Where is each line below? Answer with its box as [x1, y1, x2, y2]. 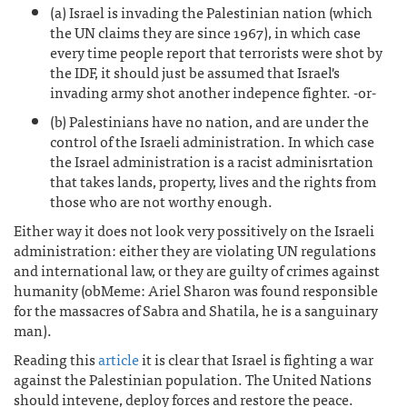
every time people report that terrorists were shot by [50, 40, 382, 64]
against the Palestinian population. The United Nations [14, 367, 372, 391]
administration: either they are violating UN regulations [14, 238, 376, 262]
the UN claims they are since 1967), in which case [50, 20, 361, 44]
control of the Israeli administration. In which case [50, 129, 374, 153]
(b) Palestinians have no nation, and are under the [50, 109, 369, 133]
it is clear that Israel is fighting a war [139, 347, 373, 371]
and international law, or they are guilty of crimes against [14, 258, 380, 282]
